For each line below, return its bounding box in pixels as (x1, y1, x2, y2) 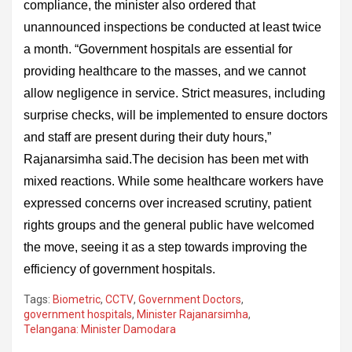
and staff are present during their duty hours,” (24, 130, 271, 144)
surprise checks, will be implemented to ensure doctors (24, 108, 328, 122)
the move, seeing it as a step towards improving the (24, 240, 307, 254)
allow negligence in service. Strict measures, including (24, 86, 325, 100)
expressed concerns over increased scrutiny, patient (24, 196, 311, 210)
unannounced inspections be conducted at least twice (24, 20, 321, 34)
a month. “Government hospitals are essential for (24, 42, 292, 56)
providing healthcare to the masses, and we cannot (24, 64, 306, 78)
